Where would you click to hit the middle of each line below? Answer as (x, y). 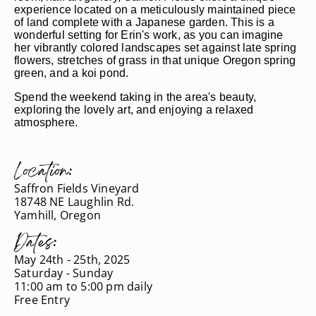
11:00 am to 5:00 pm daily (83, 286)
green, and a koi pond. (73, 73)
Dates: (36, 244)
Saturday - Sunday (64, 273)
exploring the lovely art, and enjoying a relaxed (134, 110)
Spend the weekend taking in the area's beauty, (135, 97)
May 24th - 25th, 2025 (72, 260)
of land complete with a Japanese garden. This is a (145, 22)
